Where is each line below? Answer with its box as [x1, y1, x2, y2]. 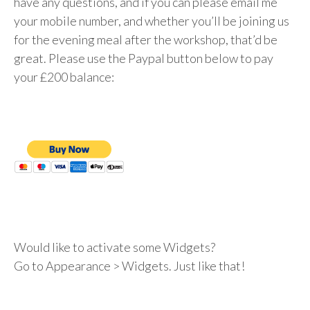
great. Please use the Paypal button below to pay [14, 50, 273, 66]
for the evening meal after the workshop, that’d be [14, 31, 277, 47]
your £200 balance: [14, 69, 114, 84]
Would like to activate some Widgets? [14, 239, 215, 255]
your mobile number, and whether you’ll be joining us [14, 12, 289, 28]
